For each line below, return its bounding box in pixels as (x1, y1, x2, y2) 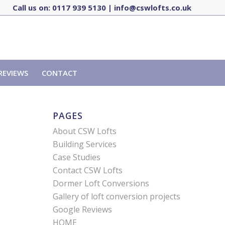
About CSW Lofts (53, 126, 117, 137)
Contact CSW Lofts (53, 165, 123, 176)
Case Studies (53, 152, 101, 163)
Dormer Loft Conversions (53, 178, 150, 189)
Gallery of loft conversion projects (53, 191, 181, 202)
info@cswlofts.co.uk (114, 3, 191, 13)
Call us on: (13, 3, 52, 13)
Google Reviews (53, 204, 113, 215)
